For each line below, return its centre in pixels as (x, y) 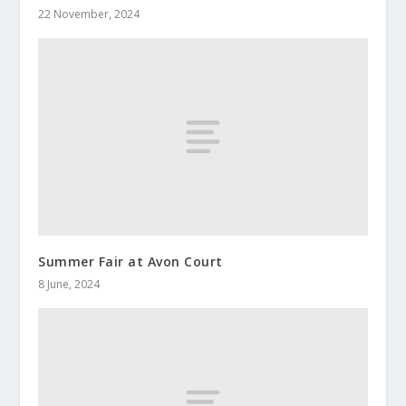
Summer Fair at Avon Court (130, 261)
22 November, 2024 (89, 14)
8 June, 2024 (69, 284)
